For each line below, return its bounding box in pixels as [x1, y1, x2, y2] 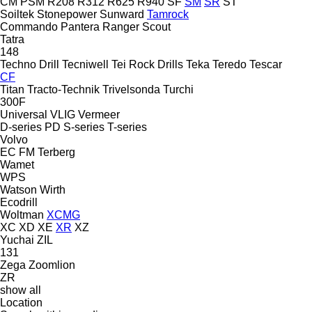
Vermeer [78, 108, 120, 120]
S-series [63, 120, 104, 133]
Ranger [102, 20, 139, 33]
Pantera [61, 20, 100, 33]
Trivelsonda [102, 83, 160, 95]
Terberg [38, 146, 75, 158]
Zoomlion [29, 258, 75, 271]
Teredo [212, 58, 247, 70]
